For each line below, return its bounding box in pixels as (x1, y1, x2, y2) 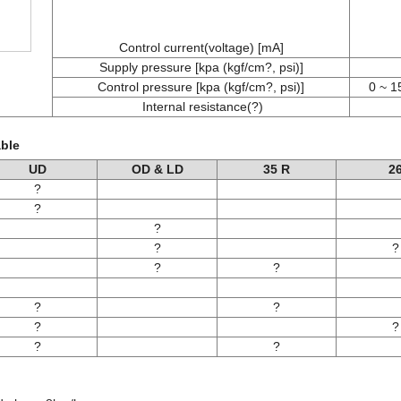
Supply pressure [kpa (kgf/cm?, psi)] (98, 60, 303, 74)
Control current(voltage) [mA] (118, 40, 284, 55)
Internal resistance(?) (139, 99, 263, 114)
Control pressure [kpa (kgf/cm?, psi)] (98, 80, 304, 94)
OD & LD (131, 162, 183, 176)
